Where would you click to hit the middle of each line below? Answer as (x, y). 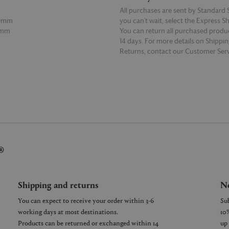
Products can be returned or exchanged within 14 (88, 223)
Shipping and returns (58, 184)
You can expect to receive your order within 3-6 (86, 200)
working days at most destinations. (68, 211)
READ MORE (137, 61)
